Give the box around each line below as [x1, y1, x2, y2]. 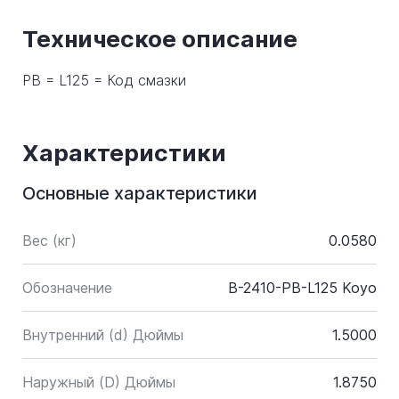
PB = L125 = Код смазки [22, 71, 186, 89]
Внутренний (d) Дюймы [22, 326, 183, 344]
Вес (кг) [22, 232, 77, 249]
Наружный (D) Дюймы [22, 373, 175, 391]
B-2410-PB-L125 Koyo [228, 279, 377, 297]
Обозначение [22, 279, 112, 297]
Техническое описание [22, 25, 297, 53]
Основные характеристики [22, 183, 257, 204]
